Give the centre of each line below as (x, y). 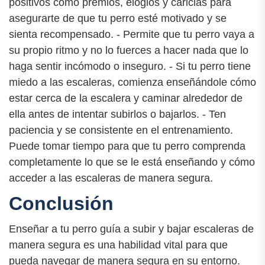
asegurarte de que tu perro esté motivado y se (118, 18)
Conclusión (61, 203)
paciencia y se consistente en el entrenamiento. (121, 130)
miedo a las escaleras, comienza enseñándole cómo (132, 82)
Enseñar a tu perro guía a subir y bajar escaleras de (131, 229)
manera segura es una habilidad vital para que (118, 245)
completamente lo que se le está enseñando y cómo (132, 162)
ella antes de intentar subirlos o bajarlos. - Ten (117, 114)
